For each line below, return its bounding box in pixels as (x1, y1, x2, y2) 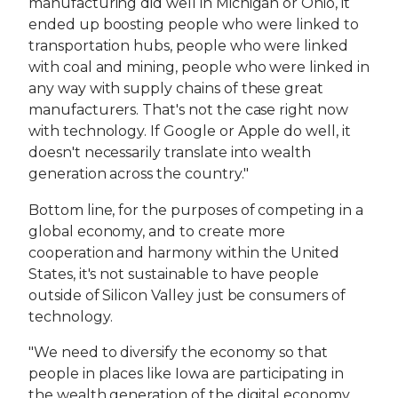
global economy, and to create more (28, 222, 286, 240)
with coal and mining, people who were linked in (28, 58, 370, 76)
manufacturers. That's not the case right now (28, 100, 348, 118)
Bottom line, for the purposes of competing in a (28, 201, 363, 219)
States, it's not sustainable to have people (28, 265, 319, 283)
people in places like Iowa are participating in (28, 365, 344, 383)
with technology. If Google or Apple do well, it (28, 122, 351, 139)
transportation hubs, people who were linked (28, 36, 348, 54)
